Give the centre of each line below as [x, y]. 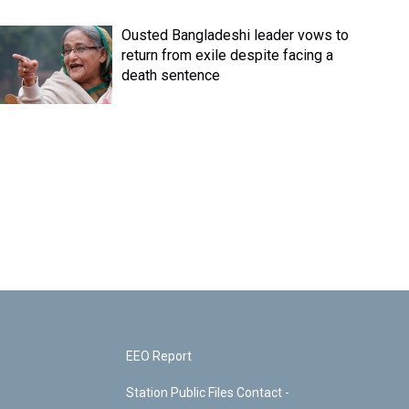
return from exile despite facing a [228, 55]
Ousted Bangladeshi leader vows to [236, 35]
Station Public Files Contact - [208, 393]
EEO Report [159, 356]
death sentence [171, 75]
